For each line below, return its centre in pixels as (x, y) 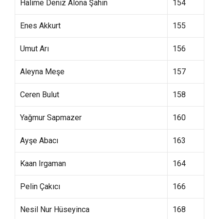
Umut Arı (34, 49)
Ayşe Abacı (39, 141)
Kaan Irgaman (43, 164)
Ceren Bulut (40, 95)
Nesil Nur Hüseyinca (55, 209)
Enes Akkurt (40, 26)
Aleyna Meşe (42, 72)
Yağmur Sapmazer (51, 118)
